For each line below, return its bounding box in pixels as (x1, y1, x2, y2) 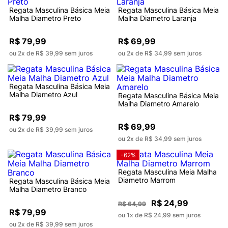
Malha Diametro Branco (9, 185, 87, 194)
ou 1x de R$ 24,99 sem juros (118, 211, 201, 219)
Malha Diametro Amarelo (118, 99, 199, 108)
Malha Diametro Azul (9, 90, 77, 99)
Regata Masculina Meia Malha (118, 167, 217, 177)
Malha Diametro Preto (9, 14, 81, 23)
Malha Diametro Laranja (118, 14, 196, 23)
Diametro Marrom (118, 176, 176, 185)
